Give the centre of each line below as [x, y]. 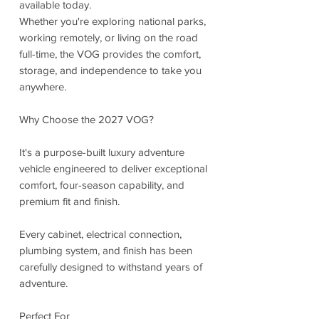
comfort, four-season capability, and [102, 184]
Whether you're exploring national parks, [113, 21]
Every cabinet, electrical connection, [100, 234]
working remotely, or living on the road [109, 37]
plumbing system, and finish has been [106, 250]
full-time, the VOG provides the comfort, [110, 53]
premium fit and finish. [69, 201]
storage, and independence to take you [110, 70]
